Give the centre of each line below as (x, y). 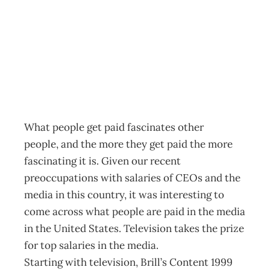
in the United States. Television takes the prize (134, 228)
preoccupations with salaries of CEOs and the (132, 178)
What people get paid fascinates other (114, 127)
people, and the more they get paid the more (128, 144)
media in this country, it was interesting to (124, 195)
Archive (58, 64)
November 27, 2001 (98, 98)
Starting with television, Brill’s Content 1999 (128, 262)
